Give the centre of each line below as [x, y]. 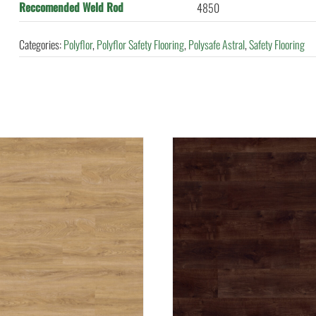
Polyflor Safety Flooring [141, 44]
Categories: [42, 44]
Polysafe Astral [217, 44]
